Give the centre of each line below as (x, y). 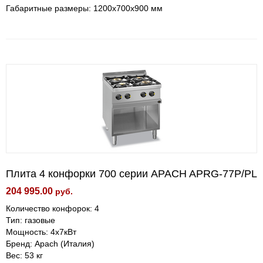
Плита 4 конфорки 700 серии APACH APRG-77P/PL (131, 174)
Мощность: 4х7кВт (41, 232)
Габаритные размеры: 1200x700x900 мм (84, 8)
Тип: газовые (31, 220)
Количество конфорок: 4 (53, 208)
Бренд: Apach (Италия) (50, 244)
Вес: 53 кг (24, 255)
